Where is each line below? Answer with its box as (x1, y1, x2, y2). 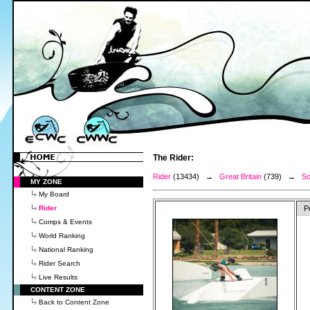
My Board (39, 190, 69, 198)
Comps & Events (39, 218, 92, 226)
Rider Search (39, 259, 80, 267)
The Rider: (153, 153, 194, 163)
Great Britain (219, 172, 262, 181)
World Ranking (39, 232, 85, 239)
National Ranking (39, 246, 93, 253)
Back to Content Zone (39, 298, 109, 306)
